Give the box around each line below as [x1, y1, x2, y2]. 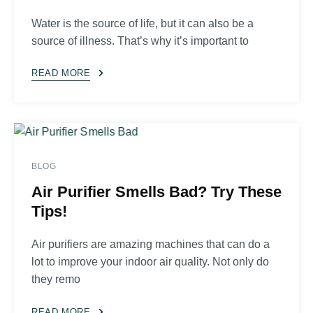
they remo [31, 273, 80, 286]
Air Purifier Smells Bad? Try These [31, 183, 282, 201]
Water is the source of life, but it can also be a [31, 17, 254, 30]
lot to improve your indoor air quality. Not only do [31, 256, 269, 268]
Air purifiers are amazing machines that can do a [31, 238, 270, 251]
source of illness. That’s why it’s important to [31, 35, 249, 48]
